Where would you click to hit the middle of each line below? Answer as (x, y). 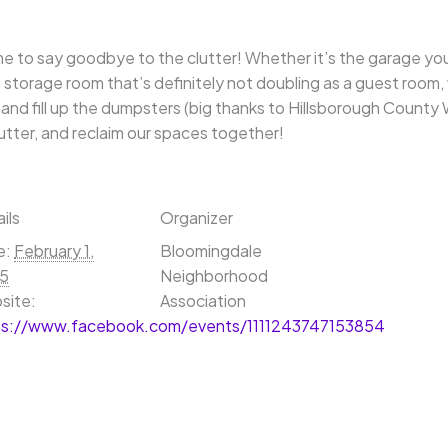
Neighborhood (214, 275)
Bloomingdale (211, 250)
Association (203, 300)
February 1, (54, 250)
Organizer (196, 217)
